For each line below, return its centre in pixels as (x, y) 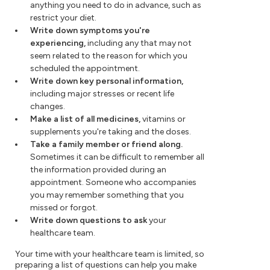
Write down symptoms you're (90, 30)
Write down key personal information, (107, 81)
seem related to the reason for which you (109, 55)
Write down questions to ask (89, 220)
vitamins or (163, 119)
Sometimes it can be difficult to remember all (117, 157)
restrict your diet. (63, 17)
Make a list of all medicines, (85, 119)
